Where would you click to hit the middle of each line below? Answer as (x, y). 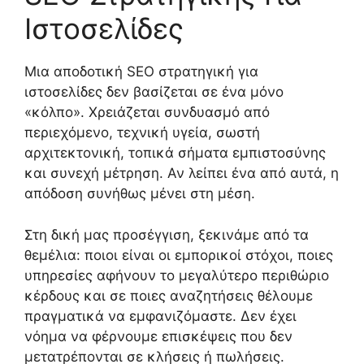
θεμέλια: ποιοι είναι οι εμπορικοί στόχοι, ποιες (179, 255)
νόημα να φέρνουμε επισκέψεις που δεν (158, 336)
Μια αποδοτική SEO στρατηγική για (141, 72)
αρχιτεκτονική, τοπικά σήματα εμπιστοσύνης (175, 153)
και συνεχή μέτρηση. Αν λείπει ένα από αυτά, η (182, 173)
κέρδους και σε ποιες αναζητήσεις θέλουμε (169, 295)
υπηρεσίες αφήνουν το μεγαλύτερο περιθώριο (177, 275)
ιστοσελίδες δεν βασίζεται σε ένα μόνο (154, 92)
